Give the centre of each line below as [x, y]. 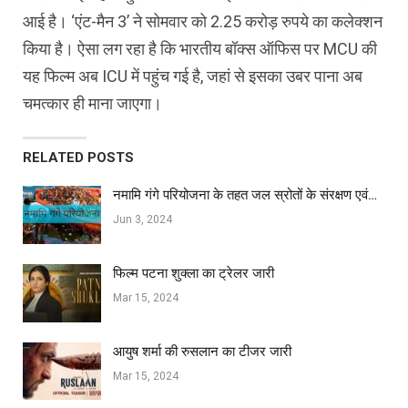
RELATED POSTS [78, 158]
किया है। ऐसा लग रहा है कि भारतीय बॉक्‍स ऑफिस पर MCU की [200, 49]
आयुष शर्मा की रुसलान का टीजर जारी [202, 351]
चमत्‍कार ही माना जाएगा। [92, 104]
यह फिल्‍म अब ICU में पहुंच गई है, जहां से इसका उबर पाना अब [193, 76]
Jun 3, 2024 [143, 220]
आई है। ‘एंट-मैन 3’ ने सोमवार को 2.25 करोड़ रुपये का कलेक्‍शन [203, 22]
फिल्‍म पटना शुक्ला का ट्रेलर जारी [194, 273]
